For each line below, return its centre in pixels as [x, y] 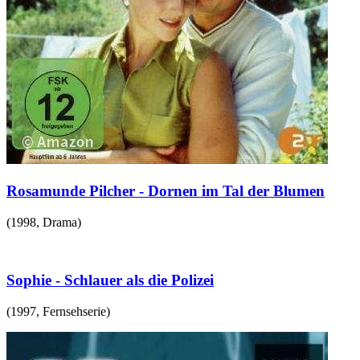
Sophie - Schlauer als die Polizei [110, 280]
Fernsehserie [74, 312]
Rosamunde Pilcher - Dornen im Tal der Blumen [166, 190]
